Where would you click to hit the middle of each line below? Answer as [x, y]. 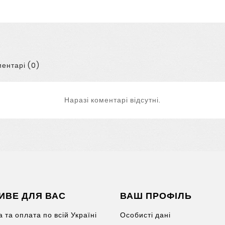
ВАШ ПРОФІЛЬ [156, 195]
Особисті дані [145, 215]
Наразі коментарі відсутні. [113, 100]
